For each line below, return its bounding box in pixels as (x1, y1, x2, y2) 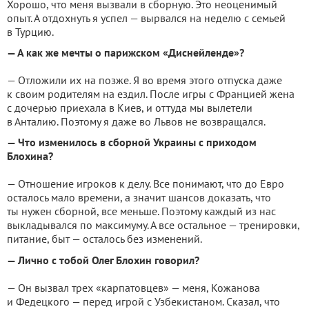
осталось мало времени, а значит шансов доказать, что (7, 190, 271, 204)
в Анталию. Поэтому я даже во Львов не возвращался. (7, 114, 266, 128)
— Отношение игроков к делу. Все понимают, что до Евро (7, 177, 284, 190)
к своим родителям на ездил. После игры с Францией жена (7, 87, 295, 101)
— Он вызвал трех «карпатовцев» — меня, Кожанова (7, 281, 260, 295)
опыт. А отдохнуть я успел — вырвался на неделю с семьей (7, 11, 286, 25)
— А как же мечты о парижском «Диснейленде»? (7, 46, 244, 59)
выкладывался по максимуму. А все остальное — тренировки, (7, 218, 299, 232)
